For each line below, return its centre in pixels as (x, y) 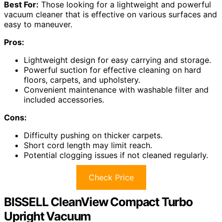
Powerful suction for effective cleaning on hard (112, 70)
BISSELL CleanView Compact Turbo (98, 202)
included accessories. (64, 99)
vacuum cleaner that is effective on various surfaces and (111, 14)
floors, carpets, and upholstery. (82, 80)
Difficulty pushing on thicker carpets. (93, 135)
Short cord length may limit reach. (88, 145)
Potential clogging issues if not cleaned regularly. (116, 155)
